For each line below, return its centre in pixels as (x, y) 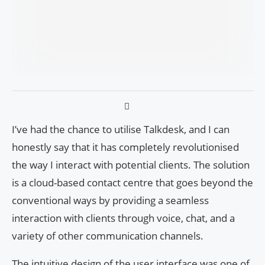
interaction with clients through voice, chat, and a (123, 218)
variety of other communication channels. (108, 236)
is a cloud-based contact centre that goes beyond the (132, 183)
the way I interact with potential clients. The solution (131, 165)
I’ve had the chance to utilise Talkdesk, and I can (121, 130)
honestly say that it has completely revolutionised (125, 147)
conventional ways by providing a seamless (110, 201)
